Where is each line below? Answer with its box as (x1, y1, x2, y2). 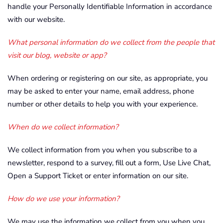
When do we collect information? (7, 122, 118, 132)
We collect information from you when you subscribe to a (7, 145, 197, 155)
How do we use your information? (7, 194, 119, 204)
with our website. (7, 14, 65, 24)
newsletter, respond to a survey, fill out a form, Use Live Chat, (7, 158, 211, 168)
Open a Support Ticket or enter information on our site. (7, 171, 188, 181)
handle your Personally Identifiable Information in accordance (7, 1, 212, 11)
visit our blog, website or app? (7, 50, 107, 60)
